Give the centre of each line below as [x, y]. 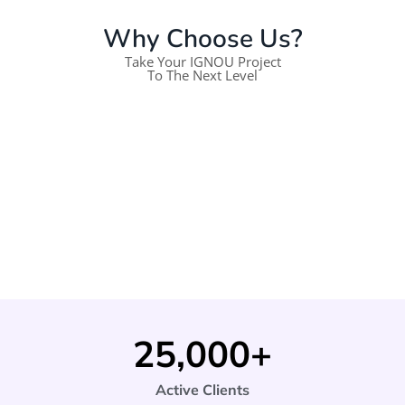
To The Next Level [202, 75]
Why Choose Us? [202, 38]
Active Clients [202, 389]
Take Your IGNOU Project [202, 61]
